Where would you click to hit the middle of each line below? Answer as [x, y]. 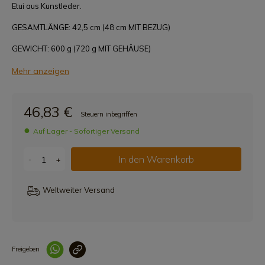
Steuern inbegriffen [109, 114]
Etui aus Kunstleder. [47, 6]
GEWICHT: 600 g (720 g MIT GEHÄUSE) [81, 49]
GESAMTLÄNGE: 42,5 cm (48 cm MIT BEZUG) [91, 27]
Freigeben [26, 249]
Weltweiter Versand [79, 190]
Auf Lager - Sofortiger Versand [86, 131]
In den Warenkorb [156, 159]
